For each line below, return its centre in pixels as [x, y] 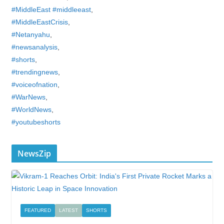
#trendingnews [34, 72]
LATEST [68, 210]
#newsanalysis [34, 47]
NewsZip [34, 153]
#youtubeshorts [36, 122]
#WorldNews [31, 109]
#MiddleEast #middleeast [51, 9]
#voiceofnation [34, 84]
